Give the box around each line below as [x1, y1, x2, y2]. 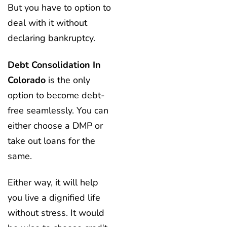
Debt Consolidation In [8, 58, 101, 71]
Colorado [8, 73, 46, 86]
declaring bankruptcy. [8, 32, 98, 45]
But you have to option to [8, 2, 111, 14]
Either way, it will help [8, 176, 98, 189]
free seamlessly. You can [8, 104, 108, 117]
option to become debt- [8, 89, 105, 101]
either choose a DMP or [8, 119, 103, 132]
